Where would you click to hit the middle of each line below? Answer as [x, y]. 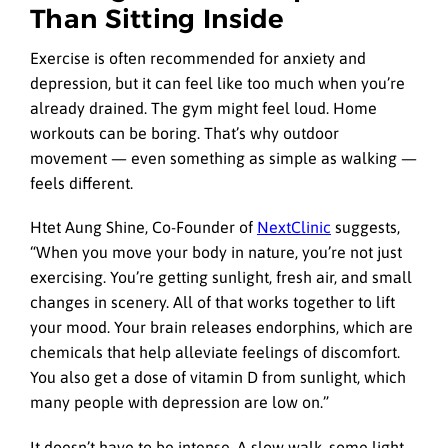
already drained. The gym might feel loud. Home [203, 108]
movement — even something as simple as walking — [223, 158]
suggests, [365, 227]
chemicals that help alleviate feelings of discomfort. [215, 352]
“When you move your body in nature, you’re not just [216, 252]
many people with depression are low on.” [179, 402]
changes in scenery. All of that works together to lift [212, 302]
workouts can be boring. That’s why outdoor [184, 133]
